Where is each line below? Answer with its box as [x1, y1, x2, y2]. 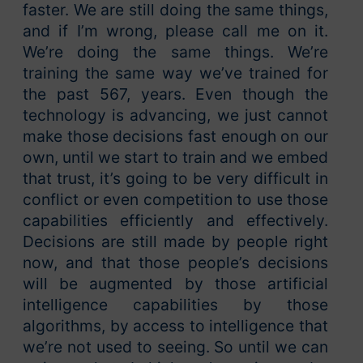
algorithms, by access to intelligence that [23, 316, 328, 336]
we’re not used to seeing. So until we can [23, 337, 328, 357]
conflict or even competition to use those [23, 190, 328, 210]
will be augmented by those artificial [23, 274, 328, 294]
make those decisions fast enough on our [23, 126, 328, 147]
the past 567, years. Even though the [23, 84, 328, 105]
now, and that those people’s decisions [23, 253, 328, 273]
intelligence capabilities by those [23, 295, 328, 315]
